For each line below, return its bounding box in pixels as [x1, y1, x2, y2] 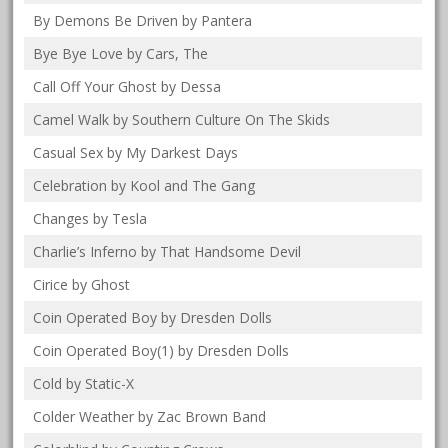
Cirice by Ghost [33, 275, 131, 295]
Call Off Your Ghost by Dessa [33, 77, 222, 97]
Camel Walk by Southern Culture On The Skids [33, 110, 331, 130]
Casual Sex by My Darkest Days [33, 143, 239, 163]
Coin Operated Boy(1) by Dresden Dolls [33, 341, 290, 361]
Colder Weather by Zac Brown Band [33, 407, 267, 427]
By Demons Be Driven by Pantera [33, 11, 253, 31]
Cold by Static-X [33, 374, 135, 394]
